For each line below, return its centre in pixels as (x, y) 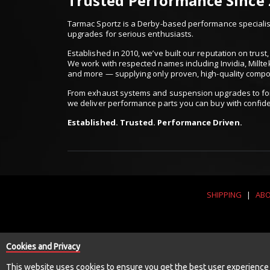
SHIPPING (224, 195)
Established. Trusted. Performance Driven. (155, 123)
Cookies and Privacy (43, 246)
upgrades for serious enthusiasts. (131, 34)
